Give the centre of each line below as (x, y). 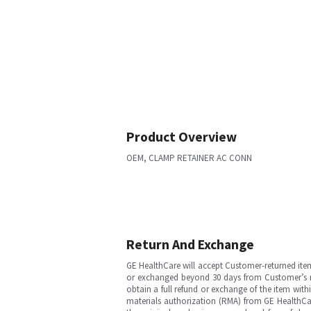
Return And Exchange (190, 244)
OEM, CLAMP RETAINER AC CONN (189, 158)
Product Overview (182, 137)
